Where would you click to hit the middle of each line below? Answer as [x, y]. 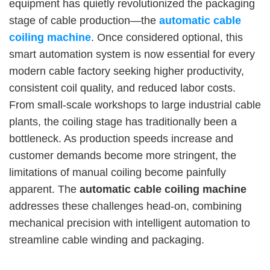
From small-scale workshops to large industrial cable [135, 105]
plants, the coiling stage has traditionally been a [123, 121]
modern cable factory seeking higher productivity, [127, 71]
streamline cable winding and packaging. [107, 240]
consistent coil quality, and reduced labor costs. [122, 88]
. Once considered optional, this [167, 37]
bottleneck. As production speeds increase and [121, 138]
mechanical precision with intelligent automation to [130, 223]
